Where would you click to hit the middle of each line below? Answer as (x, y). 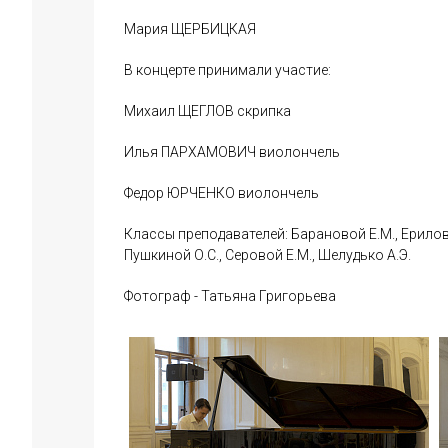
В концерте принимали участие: (227, 70)
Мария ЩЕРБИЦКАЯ (190, 29)
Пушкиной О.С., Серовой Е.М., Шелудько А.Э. (267, 255)
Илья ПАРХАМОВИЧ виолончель (232, 152)
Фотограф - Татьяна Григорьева (230, 296)
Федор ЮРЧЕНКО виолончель (221, 193)
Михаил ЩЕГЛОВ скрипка (207, 111)
